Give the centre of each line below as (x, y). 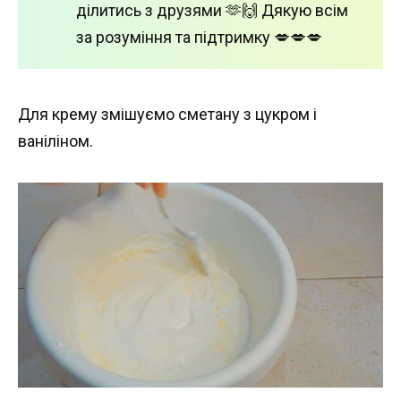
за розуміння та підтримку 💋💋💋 (199, 37)
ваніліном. (55, 141)
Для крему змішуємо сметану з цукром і (167, 114)
